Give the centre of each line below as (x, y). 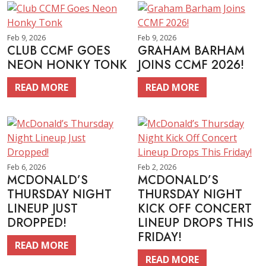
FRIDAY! (160, 237)
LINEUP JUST (42, 209)
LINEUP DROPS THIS (196, 223)
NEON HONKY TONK (67, 65)
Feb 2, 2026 (157, 167)
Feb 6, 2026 (26, 167)
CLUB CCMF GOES (59, 51)
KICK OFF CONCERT (195, 209)
